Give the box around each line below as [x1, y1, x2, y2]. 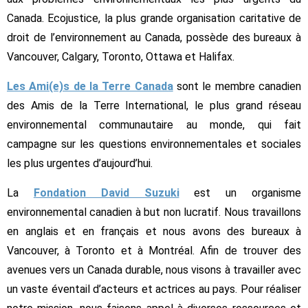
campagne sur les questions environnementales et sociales [7, 137, 301, 151]
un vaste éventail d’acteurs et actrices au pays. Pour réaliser [7, 282, 301, 296]
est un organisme [179, 186, 302, 199]
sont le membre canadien [173, 79, 302, 93]
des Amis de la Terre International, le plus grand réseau [7, 98, 301, 112]
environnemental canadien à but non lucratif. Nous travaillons [7, 205, 301, 219]
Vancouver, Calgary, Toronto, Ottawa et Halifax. [7, 49, 234, 63]
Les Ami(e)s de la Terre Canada [7, 79, 173, 93]
